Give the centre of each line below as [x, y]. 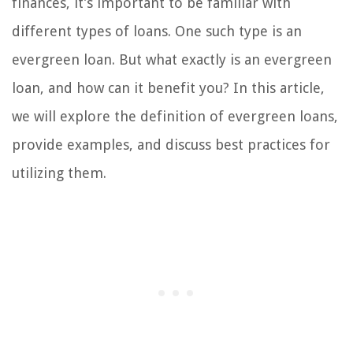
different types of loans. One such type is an [157, 31]
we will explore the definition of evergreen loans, [175, 116]
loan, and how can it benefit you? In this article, [168, 88]
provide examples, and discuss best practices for [171, 145]
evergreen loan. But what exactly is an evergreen [172, 59]
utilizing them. [59, 173]
